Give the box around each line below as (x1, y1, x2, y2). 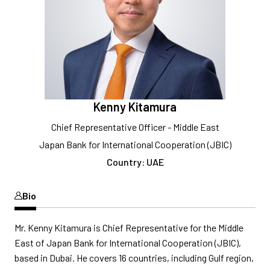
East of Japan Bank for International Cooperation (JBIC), (14, 237, 241, 248)
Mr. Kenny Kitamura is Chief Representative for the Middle (14, 222, 243, 233)
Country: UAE (106, 156, 164, 168)
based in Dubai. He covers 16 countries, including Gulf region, (14, 252, 254, 263)
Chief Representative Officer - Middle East (51, 121, 219, 133)
